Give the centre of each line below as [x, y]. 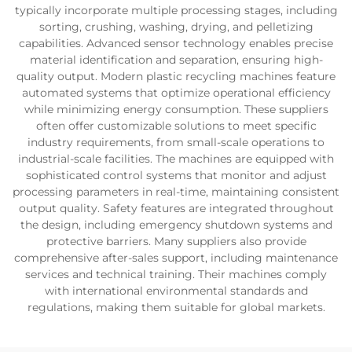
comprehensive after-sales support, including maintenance [176, 258]
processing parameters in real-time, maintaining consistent [176, 192]
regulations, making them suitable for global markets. [176, 307]
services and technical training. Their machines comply [176, 274]
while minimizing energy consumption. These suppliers [176, 109]
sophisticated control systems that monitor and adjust [176, 175]
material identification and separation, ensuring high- [176, 60]
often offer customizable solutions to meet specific [176, 126]
